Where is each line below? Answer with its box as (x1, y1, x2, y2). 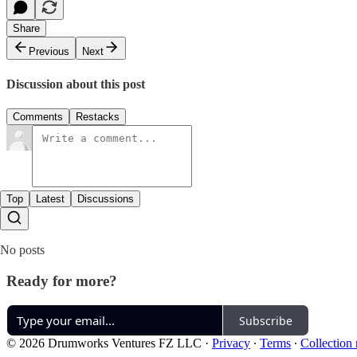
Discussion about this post (6, 76, 145, 91)
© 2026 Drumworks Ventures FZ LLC (6, 336, 202, 351)
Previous (29, 45, 69, 58)
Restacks (76, 110, 120, 123)
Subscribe (239, 312, 292, 328)
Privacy (212, 336, 250, 351)
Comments (13, 110, 63, 123)
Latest (36, 192, 65, 205)
